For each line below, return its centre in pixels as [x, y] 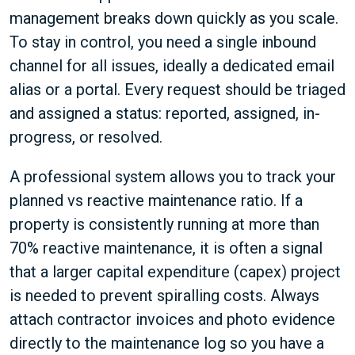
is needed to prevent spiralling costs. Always [164, 296]
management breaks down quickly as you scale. [174, 18]
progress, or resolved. [86, 137]
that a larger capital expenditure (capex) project [175, 272]
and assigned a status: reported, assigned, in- [165, 113]
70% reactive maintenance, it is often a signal [166, 248]
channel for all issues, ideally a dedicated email [172, 66]
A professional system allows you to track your [173, 177]
